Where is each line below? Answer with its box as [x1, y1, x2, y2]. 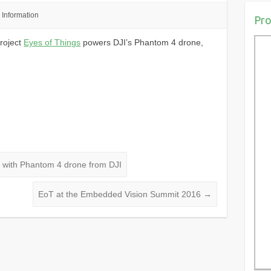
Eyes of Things [24, 37, 81, 47]
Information [1, 11, 39, 19]
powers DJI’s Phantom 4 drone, [80, 37, 204, 47]
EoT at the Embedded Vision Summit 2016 [38, 189, 204, 200]
